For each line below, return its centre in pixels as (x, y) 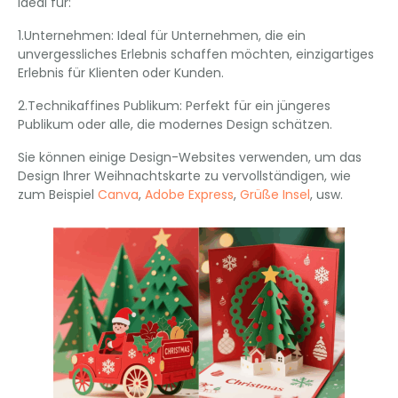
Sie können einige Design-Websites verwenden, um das (190, 157)
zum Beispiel (56, 195)
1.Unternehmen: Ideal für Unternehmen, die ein (162, 36)
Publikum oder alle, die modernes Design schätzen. (175, 124)
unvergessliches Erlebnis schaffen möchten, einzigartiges (196, 54)
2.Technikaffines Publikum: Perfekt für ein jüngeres (174, 106)
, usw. (326, 195)
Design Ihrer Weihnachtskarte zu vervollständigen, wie (184, 176)
